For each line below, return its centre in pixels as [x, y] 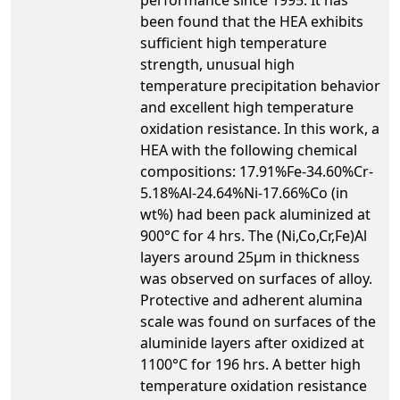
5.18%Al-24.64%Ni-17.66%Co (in [244, 192]
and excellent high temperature [247, 107]
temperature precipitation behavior [260, 85]
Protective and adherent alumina [251, 300]
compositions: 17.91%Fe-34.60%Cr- [257, 171]
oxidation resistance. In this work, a [260, 128]
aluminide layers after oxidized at [252, 342]
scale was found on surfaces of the [258, 321]
